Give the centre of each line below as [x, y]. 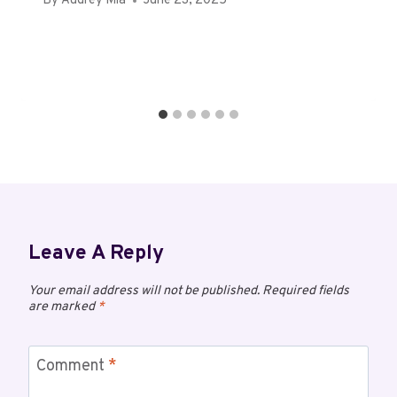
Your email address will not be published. [144, 292]
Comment [72, 367]
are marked [63, 307]
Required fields [306, 292]
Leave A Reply [96, 254]
